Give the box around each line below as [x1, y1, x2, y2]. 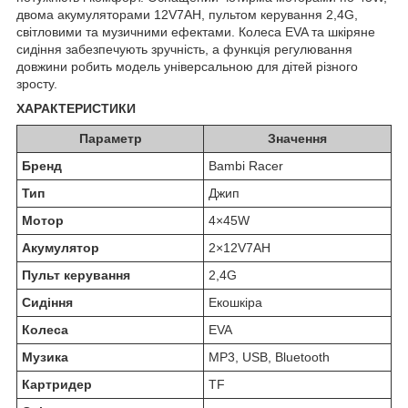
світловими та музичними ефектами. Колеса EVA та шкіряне [16, 24, 375, 39]
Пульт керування [22, 267, 130, 282]
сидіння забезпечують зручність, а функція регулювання [16, 41, 352, 56]
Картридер [22, 376, 92, 392]
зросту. [16, 76, 57, 91]
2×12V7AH [209, 240, 270, 255]
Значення [268, 130, 327, 146]
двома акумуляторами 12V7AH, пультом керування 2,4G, [16, 6, 358, 22]
